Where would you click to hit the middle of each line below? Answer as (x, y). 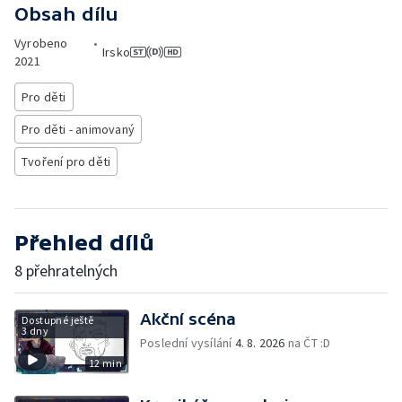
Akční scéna (188, 319)
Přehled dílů (84, 243)
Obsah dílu (66, 14)
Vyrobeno (41, 43)
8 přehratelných (66, 271)
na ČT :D (308, 343)
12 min (105, 363)
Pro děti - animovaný (78, 129)
